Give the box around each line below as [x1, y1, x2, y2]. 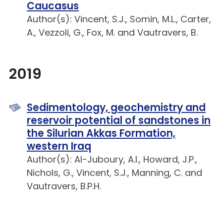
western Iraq [27, 139, 91, 154]
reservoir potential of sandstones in [27, 113, 211, 128]
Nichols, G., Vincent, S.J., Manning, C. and [27, 166, 202, 179]
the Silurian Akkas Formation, [27, 126, 175, 141]
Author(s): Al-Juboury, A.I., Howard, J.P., [27, 153, 197, 166]
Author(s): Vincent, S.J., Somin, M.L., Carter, [27, 13, 211, 26]
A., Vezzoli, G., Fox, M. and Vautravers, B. [27, 26, 198, 39]
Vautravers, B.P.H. [27, 180, 101, 193]
